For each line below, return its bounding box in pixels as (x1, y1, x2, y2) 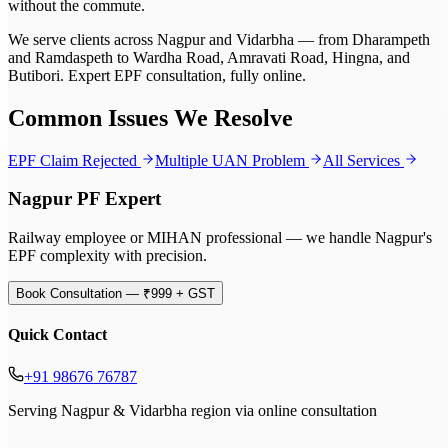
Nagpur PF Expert (8, 188, 161, 210)
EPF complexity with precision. (8, 247, 207, 265)
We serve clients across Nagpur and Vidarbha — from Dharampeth (8, 30, 430, 48)
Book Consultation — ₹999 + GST (16, 286, 215, 302)
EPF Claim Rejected (8, 151, 137, 169)
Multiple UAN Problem (155, 151, 305, 169)
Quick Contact (8, 326, 107, 344)
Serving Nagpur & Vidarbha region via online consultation (8, 401, 377, 419)
